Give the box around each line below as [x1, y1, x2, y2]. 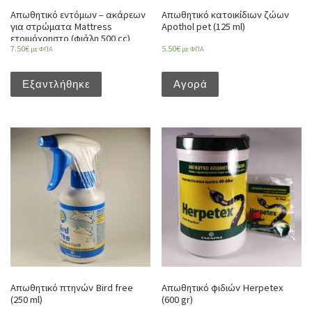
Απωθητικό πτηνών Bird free [10, 281, 133, 295]
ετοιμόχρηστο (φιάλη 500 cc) [10, 32, 130, 45]
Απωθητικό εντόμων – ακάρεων [10, 8, 146, 22]
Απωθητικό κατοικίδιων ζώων [162, 8, 290, 22]
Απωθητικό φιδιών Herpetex [162, 281, 283, 295]
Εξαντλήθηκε [22, 79, 91, 91]
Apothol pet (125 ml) [162, 20, 246, 33]
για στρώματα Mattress [10, 20, 112, 33]
